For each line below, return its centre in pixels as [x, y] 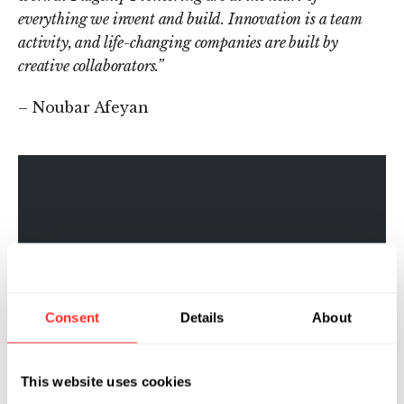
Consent [72, 317]
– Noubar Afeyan [83, 107]
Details [202, 317]
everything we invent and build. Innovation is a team [190, 18]
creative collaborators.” [91, 65]
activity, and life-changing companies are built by [178, 42]
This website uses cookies [106, 381]
